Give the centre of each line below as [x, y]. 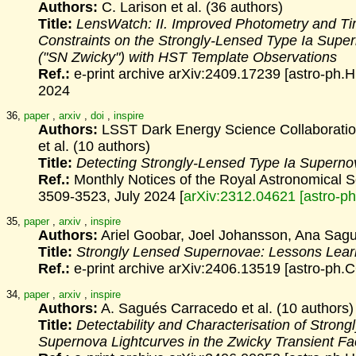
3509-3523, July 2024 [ [111, 197]
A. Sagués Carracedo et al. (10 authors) [226, 308]
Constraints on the [96, 40]
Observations [295, 57]
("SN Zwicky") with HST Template [143, 57]
